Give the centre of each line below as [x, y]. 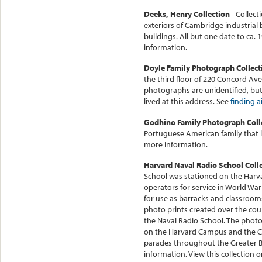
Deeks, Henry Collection [187, 14]
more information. [177, 144]
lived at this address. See [187, 101]
